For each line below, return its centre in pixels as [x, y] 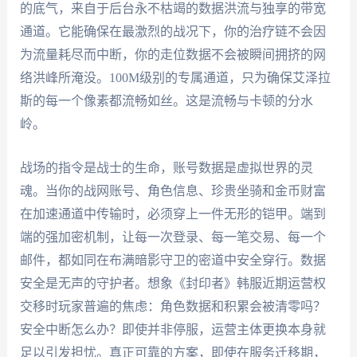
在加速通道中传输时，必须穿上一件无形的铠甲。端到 [173, 214]
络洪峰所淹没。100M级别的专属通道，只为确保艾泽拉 [175, 78]
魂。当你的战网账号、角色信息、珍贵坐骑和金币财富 [173, 190]
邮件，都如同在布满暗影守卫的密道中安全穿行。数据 [173, 260]
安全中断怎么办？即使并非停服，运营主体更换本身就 [173, 329]
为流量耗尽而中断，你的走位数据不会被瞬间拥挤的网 [173, 55]
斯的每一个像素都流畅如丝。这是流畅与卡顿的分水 [166, 101]
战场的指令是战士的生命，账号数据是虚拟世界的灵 [166, 167]
